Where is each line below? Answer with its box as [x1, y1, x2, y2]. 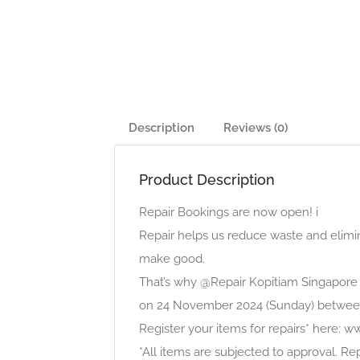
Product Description [139, 171, 275, 188]
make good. [139, 252, 205, 266]
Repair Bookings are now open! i [139, 205, 318, 219]
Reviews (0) [223, 121, 288, 135]
